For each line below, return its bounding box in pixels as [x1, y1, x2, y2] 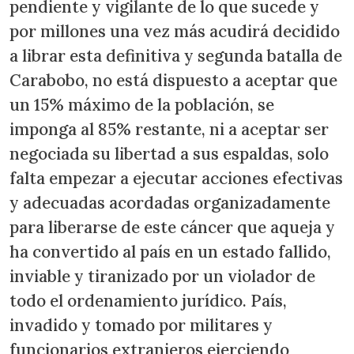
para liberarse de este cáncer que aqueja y [9, 216, 335, 238]
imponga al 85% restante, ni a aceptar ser [9, 118, 329, 140]
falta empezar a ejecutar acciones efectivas [9, 167, 343, 189]
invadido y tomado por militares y [9, 314, 273, 336]
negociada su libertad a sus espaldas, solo [9, 142, 329, 164]
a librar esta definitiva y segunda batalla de [9, 44, 342, 66]
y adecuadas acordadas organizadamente [9, 191, 330, 213]
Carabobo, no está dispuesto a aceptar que [9, 69, 337, 91]
